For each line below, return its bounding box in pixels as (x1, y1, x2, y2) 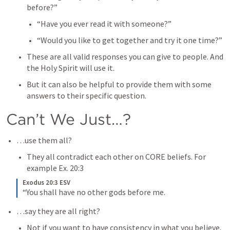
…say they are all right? (16, 206, 100, 216)
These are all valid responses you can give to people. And (27, 51, 223, 62)
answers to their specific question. (27, 90, 148, 101)
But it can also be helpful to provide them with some (27, 79, 212, 89)
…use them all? (16, 135, 73, 145)
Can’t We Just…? (6, 110, 131, 128)
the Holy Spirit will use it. (27, 63, 116, 73)
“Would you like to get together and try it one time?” (37, 35, 222, 45)
